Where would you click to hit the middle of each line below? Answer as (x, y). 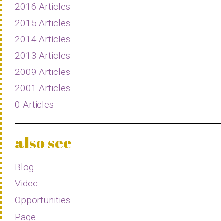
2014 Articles (42, 39)
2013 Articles (42, 55)
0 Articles (34, 104)
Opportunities (42, 200)
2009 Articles (42, 72)
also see (43, 142)
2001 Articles (42, 88)
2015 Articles (42, 23)
